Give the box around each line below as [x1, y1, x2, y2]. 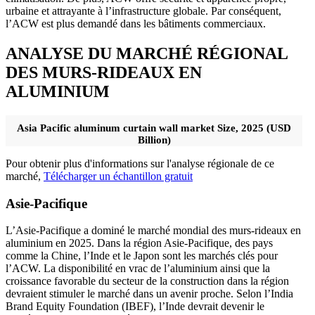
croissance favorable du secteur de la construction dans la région [6, 275, 289, 288]
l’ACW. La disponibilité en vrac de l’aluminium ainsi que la [6, 262, 270, 275]
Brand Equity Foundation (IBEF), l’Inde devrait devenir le [6, 300, 264, 313]
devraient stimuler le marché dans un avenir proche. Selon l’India [6, 288, 293, 300]
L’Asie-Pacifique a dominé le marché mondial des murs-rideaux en [6, 224, 301, 237]
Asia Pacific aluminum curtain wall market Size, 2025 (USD [17, 122, 291, 134]
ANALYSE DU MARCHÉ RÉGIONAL [6, 44, 288, 63]
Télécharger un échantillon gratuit [44, 169, 193, 182]
